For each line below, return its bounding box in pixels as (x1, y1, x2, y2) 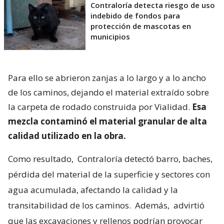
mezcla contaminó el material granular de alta (8, 115, 207, 127)
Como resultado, (8, 153, 75, 165)
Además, (133, 199, 171, 211)
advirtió (173, 199, 204, 211)
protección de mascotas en (90, 21, 191, 31)
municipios (90, 31, 130, 42)
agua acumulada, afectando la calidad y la (8, 184, 178, 196)
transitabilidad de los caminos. (8, 199, 131, 211)
